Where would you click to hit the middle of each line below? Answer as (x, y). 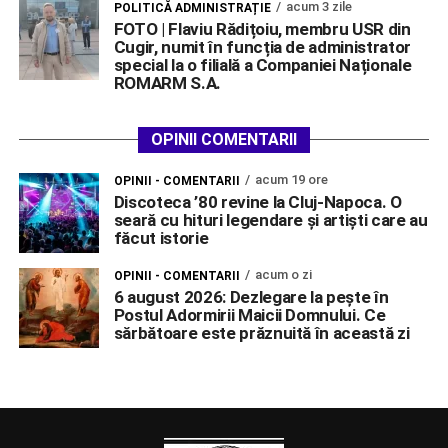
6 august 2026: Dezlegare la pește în (251, 297)
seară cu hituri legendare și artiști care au (270, 220)
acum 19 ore (291, 180)
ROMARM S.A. (167, 83)
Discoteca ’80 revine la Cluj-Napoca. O (257, 202)
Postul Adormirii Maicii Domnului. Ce (249, 315)
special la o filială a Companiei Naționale (262, 65)
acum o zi (283, 275)
